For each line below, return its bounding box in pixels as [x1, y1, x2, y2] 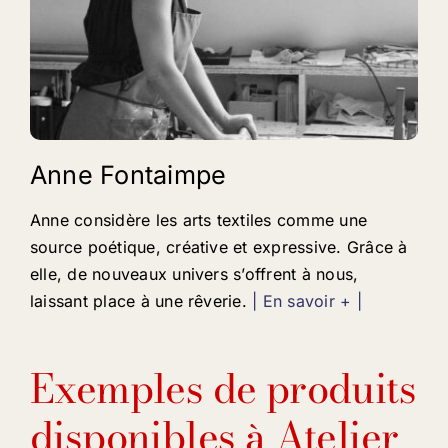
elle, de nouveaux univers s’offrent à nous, [29, 263, 359, 284]
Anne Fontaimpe [29, 159, 227, 190]
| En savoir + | [252, 290, 362, 311]
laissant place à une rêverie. [29, 290, 253, 311]
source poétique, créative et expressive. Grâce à [29, 236, 408, 257]
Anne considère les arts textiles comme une [29, 209, 368, 230]
